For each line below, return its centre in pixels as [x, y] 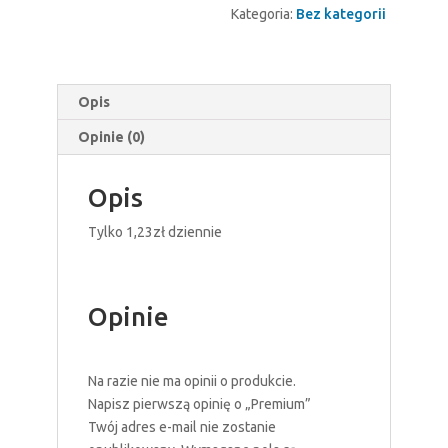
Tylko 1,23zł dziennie [154, 231]
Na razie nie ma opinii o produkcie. [191, 380]
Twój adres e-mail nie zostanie [181, 426]
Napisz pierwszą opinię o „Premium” [199, 403]
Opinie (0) [111, 136]
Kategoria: [263, 13]
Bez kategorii [340, 13]
